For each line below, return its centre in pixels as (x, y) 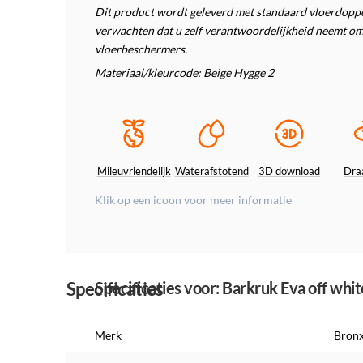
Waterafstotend (211, 171)
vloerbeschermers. (141, 49)
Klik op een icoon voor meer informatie (193, 200)
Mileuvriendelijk (134, 171)
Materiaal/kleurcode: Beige (164, 73)
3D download (289, 171)
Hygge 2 (255, 73)
